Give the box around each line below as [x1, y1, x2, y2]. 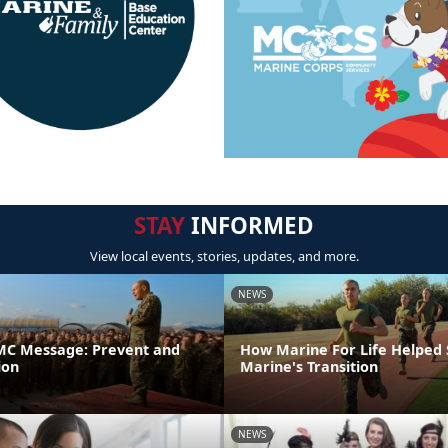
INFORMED [185, 209, 314, 241]
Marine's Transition [240, 356, 378, 376]
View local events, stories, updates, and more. [89, 246, 359, 265]
